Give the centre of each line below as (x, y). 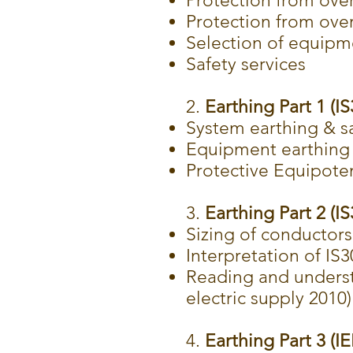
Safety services (246, 64)
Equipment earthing (268, 149)
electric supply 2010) (269, 298)
